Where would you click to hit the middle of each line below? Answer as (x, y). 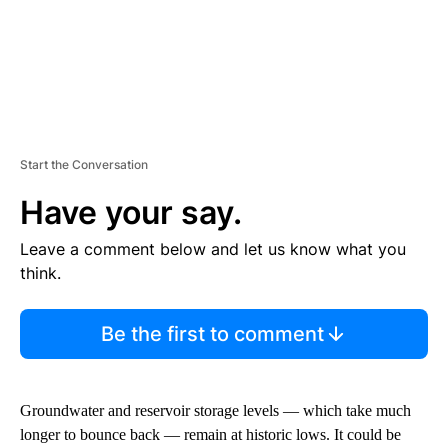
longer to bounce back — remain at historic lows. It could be (210, 434)
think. (40, 272)
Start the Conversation (84, 164)
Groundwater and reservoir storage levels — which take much (215, 410)
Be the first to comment (212, 333)
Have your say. (131, 212)
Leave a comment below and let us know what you (213, 248)
